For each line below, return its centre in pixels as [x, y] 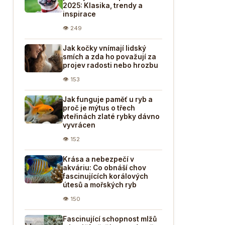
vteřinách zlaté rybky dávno [111, 117]
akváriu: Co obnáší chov [104, 168]
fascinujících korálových [105, 176]
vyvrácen [79, 125]
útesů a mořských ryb [100, 185]
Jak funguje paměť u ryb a [108, 99]
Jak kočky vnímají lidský [104, 48]
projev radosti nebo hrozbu [110, 65]
